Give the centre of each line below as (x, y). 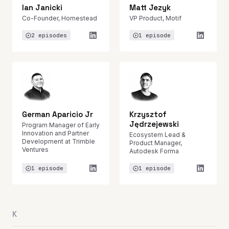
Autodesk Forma (154, 151)
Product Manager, (156, 143)
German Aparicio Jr (58, 114)
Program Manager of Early (61, 125)
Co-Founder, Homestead (60, 18)
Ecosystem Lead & (157, 135)
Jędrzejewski (154, 124)
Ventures (35, 150)
